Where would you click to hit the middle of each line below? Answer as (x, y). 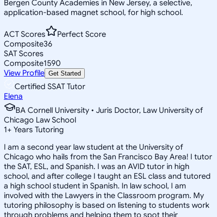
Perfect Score (82, 34)
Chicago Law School (40, 120)
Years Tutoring (38, 130)
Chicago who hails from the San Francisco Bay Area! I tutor (108, 157)
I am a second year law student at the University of (93, 147)
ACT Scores (25, 34)
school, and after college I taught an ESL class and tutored (107, 176)
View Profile (24, 73)
